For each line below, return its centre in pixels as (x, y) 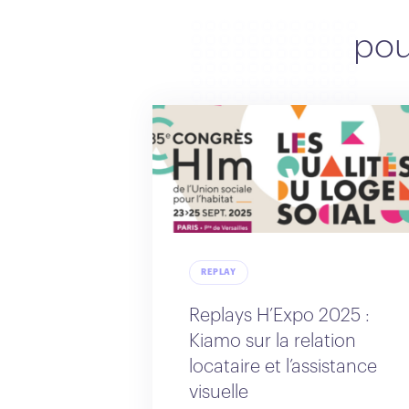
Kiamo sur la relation (273, 341)
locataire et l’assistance (283, 367)
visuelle (219, 392)
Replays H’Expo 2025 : (279, 315)
